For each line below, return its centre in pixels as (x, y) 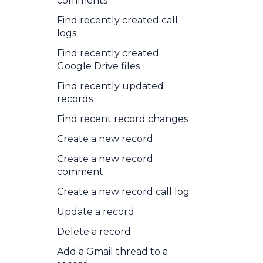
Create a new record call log (123, 192)
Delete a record (94, 232)
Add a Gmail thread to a (112, 252)
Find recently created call (117, 20)
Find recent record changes (122, 119)
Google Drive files (98, 66)
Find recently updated (110, 86)
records (75, 99)
